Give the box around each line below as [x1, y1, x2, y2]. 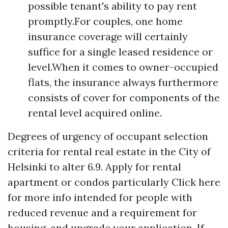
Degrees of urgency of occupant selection [8, 130, 208, 142]
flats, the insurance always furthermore [28, 76, 218, 89]
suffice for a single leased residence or [28, 45, 213, 58]
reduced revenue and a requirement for [8, 206, 197, 219]
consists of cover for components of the [28, 91, 220, 104]
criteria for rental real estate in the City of [8, 145, 211, 158]
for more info [8, 191, 71, 204]
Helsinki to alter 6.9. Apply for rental [8, 160, 181, 173]
